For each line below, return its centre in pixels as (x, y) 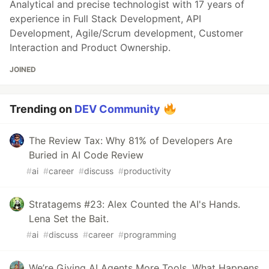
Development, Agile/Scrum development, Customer (126, 33)
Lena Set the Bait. (69, 218)
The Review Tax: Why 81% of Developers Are (131, 140)
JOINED (23, 69)
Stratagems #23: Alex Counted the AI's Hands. (134, 204)
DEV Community (117, 109)
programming (150, 234)
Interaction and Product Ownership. (90, 47)
